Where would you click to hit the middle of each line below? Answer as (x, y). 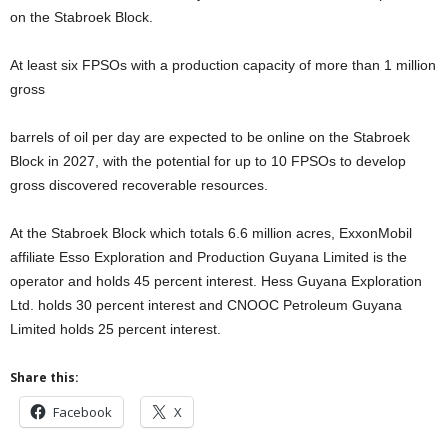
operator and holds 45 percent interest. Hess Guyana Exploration (216, 281)
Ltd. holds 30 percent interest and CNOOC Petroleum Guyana (206, 305)
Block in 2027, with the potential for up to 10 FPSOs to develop (208, 161)
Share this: (44, 377)
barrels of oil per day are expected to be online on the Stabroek (210, 137)
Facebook (82, 412)
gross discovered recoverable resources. (139, 185)
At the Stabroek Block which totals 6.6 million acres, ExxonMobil (211, 233)
